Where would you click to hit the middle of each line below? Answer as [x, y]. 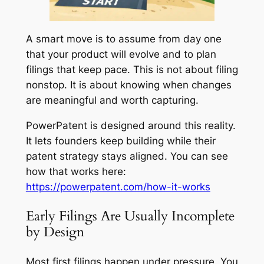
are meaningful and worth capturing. [112, 100]
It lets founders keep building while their [121, 141]
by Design [55, 232]
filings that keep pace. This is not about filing [132, 70]
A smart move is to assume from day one [123, 39]
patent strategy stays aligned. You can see [127, 156]
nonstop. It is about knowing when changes [128, 85]
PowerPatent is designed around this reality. [131, 126]
